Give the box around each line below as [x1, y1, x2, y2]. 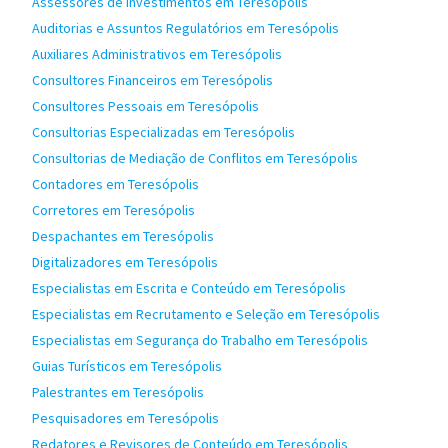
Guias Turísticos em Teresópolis [32, 357, 222, 375]
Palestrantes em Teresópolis [32, 383, 204, 401]
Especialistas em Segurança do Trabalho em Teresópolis [32, 331, 368, 349]
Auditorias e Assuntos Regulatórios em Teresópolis [32, 19, 339, 37]
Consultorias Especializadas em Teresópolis [32, 123, 295, 141]
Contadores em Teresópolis [32, 175, 199, 193]
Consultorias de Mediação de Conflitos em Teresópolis [32, 149, 358, 167]
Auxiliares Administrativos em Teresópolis [32, 45, 282, 63]
